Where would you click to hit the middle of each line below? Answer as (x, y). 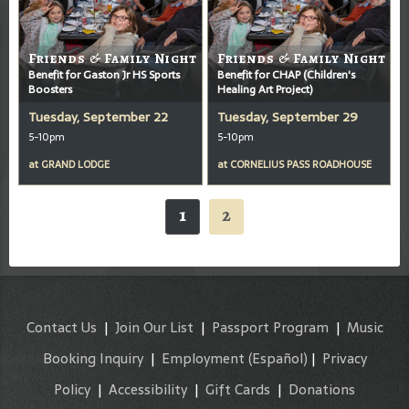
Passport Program (270, 327)
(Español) (278, 358)
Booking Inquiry (93, 358)
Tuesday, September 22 (98, 116)
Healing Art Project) (264, 89)
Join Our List (154, 327)
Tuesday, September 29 (287, 116)
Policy (72, 389)
